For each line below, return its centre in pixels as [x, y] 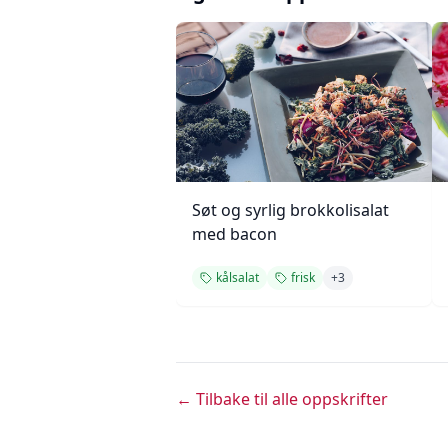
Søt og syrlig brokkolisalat [290, 210]
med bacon [234, 234]
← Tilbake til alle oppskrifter [282, 399]
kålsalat [237, 277]
